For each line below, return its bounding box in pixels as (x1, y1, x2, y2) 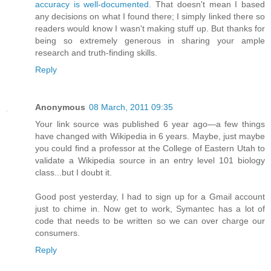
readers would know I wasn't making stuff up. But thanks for (35, 23, 265, 33)
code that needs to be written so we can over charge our (35, 215, 265, 226)
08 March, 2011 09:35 (89, 102, 173, 112)
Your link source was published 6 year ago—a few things (35, 119, 265, 129)
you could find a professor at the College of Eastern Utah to (35, 143, 265, 153)
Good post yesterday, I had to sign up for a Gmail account (35, 191, 265, 201)
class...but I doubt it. (35, 167, 112, 177)
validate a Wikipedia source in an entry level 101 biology (35, 155, 265, 165)
